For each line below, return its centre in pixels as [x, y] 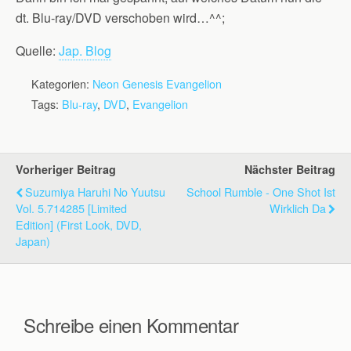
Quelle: [37, 51]
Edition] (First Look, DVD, [79, 224]
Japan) [33, 241]
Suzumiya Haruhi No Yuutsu [95, 192]
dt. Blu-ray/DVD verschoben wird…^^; [120, 18]
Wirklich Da [298, 208]
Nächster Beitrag [290, 169]
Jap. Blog [85, 51]
